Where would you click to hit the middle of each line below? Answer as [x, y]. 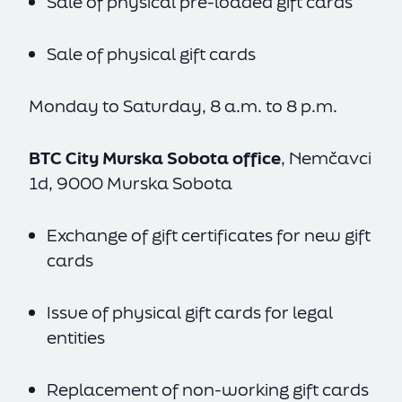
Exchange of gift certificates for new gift [209, 235]
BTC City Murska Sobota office [155, 158]
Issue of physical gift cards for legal [190, 312]
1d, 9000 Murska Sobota [132, 183]
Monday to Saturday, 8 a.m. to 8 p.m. [183, 106]
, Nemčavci [326, 158]
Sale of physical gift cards [153, 54]
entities [76, 337]
